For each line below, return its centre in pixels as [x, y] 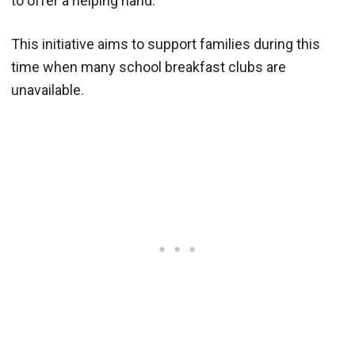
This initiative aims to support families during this [166, 44]
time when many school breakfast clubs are [149, 67]
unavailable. [48, 90]
